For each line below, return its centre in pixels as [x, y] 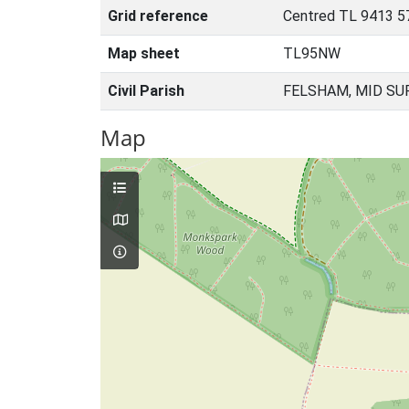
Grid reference [158, 16]
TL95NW [312, 53]
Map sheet [144, 53]
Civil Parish [146, 91]
